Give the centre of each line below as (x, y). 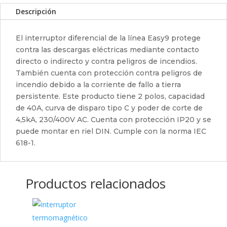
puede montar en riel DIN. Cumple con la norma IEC (111, 131)
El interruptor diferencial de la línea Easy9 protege (108, 38)
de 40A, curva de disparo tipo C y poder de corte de (109, 108)
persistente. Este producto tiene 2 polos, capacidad (110, 96)
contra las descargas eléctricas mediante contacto (107, 50)
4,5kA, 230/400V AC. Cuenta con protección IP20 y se (113, 120)
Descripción (36, 11)
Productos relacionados (96, 183)
